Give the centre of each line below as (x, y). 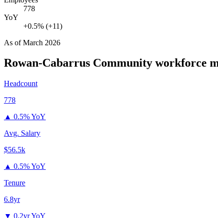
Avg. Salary (22, 133)
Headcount (21, 84)
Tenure (15, 183)
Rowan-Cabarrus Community (78, 63)
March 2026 (42, 42)
